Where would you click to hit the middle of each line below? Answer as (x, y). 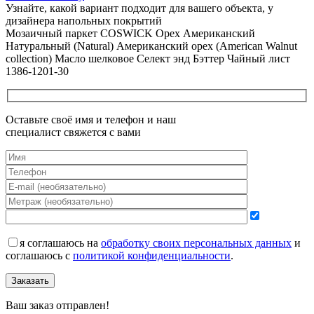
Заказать (30, 281)
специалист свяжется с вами (73, 132)
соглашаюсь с (39, 256)
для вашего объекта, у (220, 8)
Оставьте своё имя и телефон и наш (91, 120)
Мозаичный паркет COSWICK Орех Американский (130, 33)
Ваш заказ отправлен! (57, 306)
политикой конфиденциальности (152, 256)
